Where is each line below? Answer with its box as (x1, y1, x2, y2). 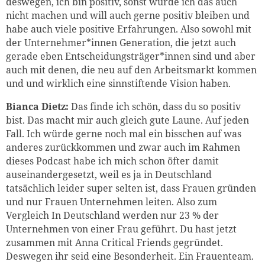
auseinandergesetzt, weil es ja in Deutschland (6, 167, 212, 181)
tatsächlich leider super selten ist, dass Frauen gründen (6, 181, 256, 195)
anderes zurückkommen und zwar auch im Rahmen (6, 140, 240, 154)
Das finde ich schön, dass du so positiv (69, 99, 241, 113)
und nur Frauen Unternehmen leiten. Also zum (6, 195, 217, 208)
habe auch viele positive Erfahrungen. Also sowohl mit (6, 22, 251, 35)
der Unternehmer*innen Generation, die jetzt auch (6, 35, 236, 49)
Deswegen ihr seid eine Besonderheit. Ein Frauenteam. (6, 249, 254, 263)
